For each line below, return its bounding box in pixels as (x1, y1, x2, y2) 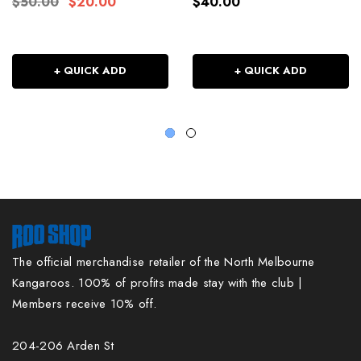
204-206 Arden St (12, 336, 114, 355)
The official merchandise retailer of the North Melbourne (12, 252, 315, 271)
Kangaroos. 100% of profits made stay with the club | (12, 273, 303, 292)
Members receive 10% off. (12, 294, 157, 313)
